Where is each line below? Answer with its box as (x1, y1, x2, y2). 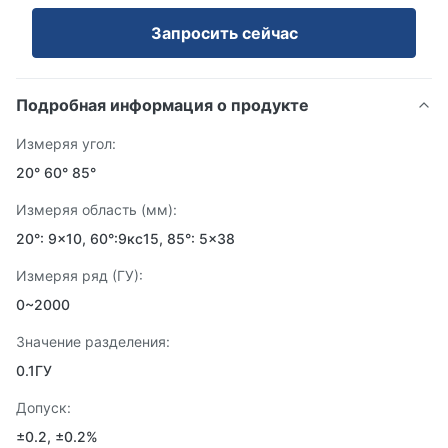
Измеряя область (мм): (16, 201, 177, 218)
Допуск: (16, 399, 71, 416)
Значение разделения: (16, 333, 170, 350)
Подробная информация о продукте (16, 95, 309, 115)
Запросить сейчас (150, 23, 298, 43)
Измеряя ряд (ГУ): (16, 267, 143, 284)
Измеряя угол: (16, 135, 116, 152)
